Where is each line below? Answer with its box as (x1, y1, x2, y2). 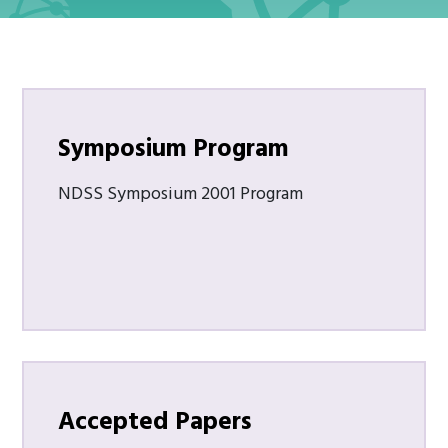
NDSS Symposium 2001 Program (58, 179, 308, 209)
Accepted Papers (58, 402, 253, 443)
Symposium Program (58, 129, 290, 170)
